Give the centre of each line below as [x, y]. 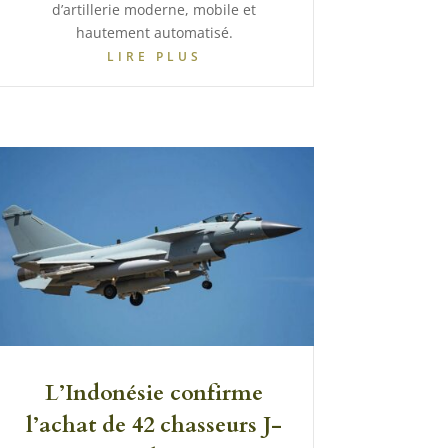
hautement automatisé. [154, 33]
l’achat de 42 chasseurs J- [154, 424]
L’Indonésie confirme [154, 392]
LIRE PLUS [154, 57]
